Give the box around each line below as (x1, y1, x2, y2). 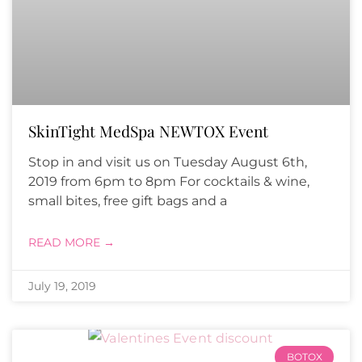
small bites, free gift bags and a (28, 193, 227, 209)
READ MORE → (28, 235, 115, 250)
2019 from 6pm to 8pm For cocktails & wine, (28, 174, 309, 190)
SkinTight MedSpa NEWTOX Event (28, 120, 268, 142)
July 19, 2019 (28, 279, 96, 294)
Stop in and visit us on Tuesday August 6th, (28, 154, 307, 170)
